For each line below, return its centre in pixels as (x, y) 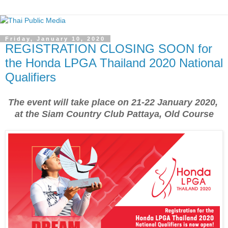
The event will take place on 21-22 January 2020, (114, 102)
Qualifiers (31, 77)
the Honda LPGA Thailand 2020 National (114, 63)
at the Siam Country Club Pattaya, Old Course (114, 114)
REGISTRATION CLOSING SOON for (109, 49)
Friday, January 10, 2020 (55, 39)
